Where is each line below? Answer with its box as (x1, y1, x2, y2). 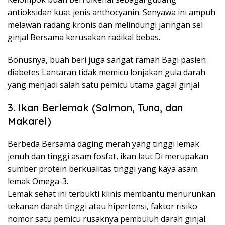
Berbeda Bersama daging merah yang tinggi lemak (8, 138, 199, 149)
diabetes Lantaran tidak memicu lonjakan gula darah (8, 66, 205, 78)
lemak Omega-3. (8, 175, 68, 187)
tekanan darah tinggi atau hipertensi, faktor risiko (8, 200, 197, 212)
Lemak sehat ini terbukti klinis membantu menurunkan (8, 188, 215, 199)
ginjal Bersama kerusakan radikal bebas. (8, 31, 160, 43)
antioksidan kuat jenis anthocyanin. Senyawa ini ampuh (8, 6, 215, 18)
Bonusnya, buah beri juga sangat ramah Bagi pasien (8, 54, 206, 65)
